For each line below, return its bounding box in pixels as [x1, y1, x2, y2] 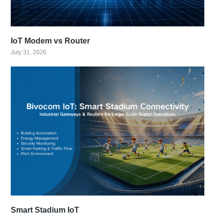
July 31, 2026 [11, 49, 47, 56]
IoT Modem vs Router [11, 37, 90, 45]
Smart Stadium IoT [11, 205, 80, 214]
